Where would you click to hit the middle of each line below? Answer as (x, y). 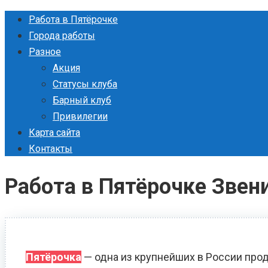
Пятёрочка (54, 257)
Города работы (62, 36)
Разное (45, 52)
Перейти (25, 18)
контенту (26, 51)
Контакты (51, 149)
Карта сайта (54, 133)
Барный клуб (82, 100)
